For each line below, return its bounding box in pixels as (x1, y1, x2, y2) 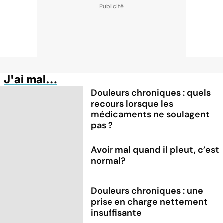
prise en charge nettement (91, 195, 208, 208)
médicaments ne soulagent (91, 108, 210, 120)
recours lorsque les (91, 97, 174, 110)
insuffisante (91, 206, 142, 219)
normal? (91, 154, 126, 167)
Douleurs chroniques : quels (91, 86, 211, 99)
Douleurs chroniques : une (91, 184, 204, 197)
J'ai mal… (4, 72, 57, 86)
